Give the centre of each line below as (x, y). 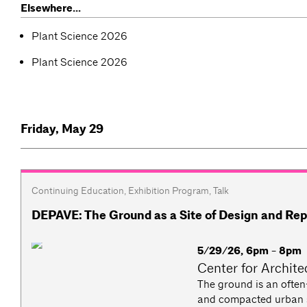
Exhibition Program (169, 191)
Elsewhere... (51, 9)
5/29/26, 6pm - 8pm (250, 251)
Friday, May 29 (62, 129)
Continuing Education (78, 191)
